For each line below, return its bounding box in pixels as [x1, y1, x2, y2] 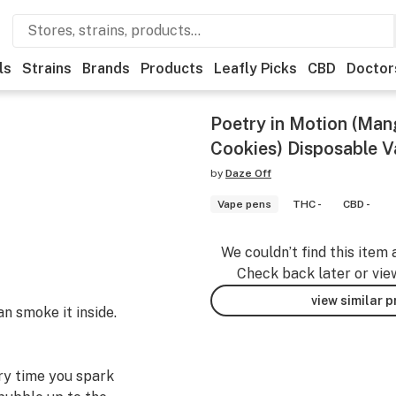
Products [141, 60, 203, 77]
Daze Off [225, 167, 271, 179]
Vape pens [217, 198, 271, 210]
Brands [82, 60, 130, 77]
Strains [22, 60, 72, 77]
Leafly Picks [214, 60, 297, 77]
